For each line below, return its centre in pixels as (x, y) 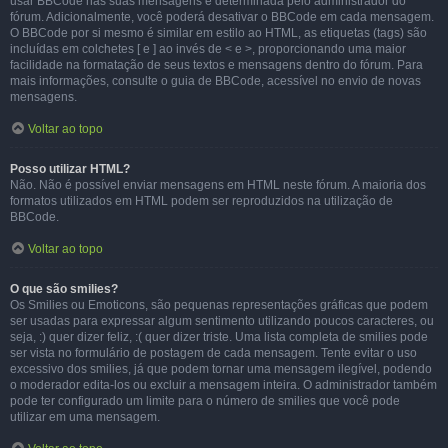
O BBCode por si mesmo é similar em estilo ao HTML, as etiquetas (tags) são (218, 33)
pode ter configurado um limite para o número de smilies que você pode (205, 401)
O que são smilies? (64, 289)
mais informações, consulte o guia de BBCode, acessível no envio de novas (215, 81)
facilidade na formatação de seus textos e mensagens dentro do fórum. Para (216, 65)
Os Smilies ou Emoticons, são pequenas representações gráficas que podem (219, 305)
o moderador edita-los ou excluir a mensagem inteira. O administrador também (223, 385)
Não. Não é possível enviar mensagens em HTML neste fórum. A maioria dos (218, 185)
